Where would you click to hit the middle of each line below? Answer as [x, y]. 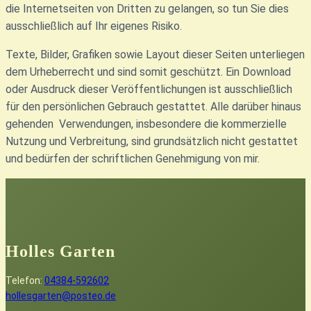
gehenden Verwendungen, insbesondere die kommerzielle [146, 124]
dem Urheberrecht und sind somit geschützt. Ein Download [148, 72]
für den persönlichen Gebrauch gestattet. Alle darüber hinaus [153, 107]
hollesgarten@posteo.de [61, 296]
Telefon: [25, 280]
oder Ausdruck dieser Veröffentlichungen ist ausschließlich [149, 89]
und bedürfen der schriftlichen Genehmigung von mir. [133, 159]
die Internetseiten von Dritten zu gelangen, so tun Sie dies [147, 9]
